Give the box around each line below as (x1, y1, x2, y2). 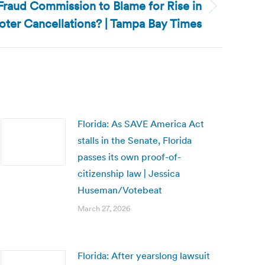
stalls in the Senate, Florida (77, 134, 192, 146)
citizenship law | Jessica (77, 167, 180, 179)
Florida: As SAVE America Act (77, 118, 204, 130)
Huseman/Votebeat (77, 184, 162, 196)
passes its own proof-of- (77, 151, 181, 163)
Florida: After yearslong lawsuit (77, 250, 210, 261)
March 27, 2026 (77, 203, 131, 214)
